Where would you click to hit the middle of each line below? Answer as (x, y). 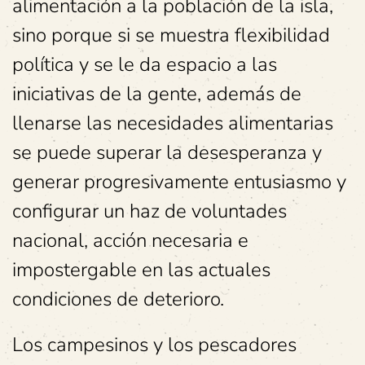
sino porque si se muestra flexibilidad (171, 35)
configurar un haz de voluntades (150, 211)
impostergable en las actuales (141, 270)
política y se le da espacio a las (145, 65)
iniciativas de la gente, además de (157, 94)
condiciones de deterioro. (118, 299)
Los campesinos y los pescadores (154, 345)
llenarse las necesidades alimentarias (173, 123)
